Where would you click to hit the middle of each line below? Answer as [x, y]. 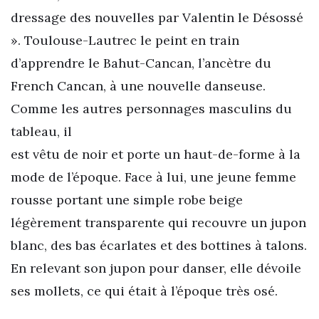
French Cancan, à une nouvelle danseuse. [138, 86]
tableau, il [41, 132]
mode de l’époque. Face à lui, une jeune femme [153, 177]
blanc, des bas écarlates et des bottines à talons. [159, 246]
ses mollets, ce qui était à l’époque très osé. [144, 291]
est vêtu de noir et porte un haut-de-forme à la [156, 155]
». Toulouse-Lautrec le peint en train [125, 41]
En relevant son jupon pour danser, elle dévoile [156, 268]
